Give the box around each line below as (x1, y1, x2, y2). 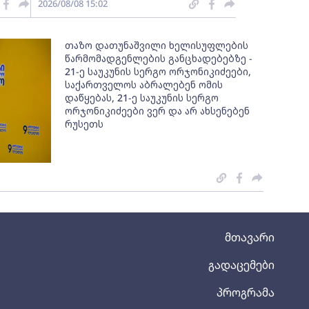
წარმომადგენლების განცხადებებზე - (65, 52, 253, 65)
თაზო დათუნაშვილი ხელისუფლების (65, 39, 249, 52)
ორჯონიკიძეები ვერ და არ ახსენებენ (65, 104, 250, 117)
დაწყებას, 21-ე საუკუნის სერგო (65, 91, 219, 104)
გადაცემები (208, 257, 275, 272)
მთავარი (225, 230, 275, 245)
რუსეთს (65, 117, 104, 130)
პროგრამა (217, 285, 275, 300)
